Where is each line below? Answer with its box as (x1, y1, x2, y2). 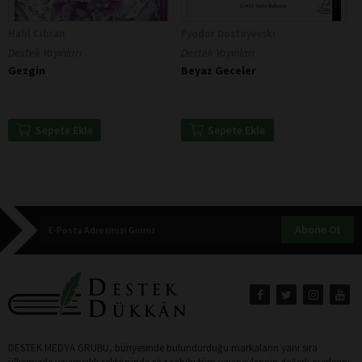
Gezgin (8, 63, 45, 78)
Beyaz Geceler (180, 63, 256, 78)
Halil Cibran (8, 27, 65, 41)
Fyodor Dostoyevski (180, 27, 276, 41)
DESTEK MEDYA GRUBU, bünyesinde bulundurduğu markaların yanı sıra (8, 341, 318, 356)
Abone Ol (295, 222, 340, 238)
